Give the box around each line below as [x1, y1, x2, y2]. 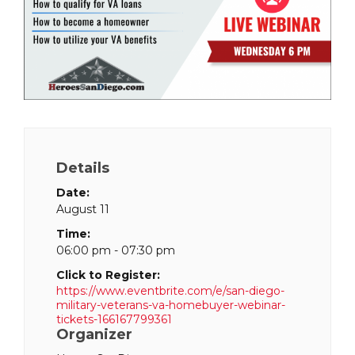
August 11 [56, 201, 109, 216]
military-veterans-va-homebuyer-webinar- [56, 297, 285, 312]
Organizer [56, 325, 132, 343]
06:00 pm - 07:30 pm [56, 242, 175, 258]
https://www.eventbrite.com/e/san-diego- [56, 283, 284, 298]
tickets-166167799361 [56, 311, 172, 326]
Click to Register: [56, 267, 160, 282]
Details [56, 158, 109, 177]
